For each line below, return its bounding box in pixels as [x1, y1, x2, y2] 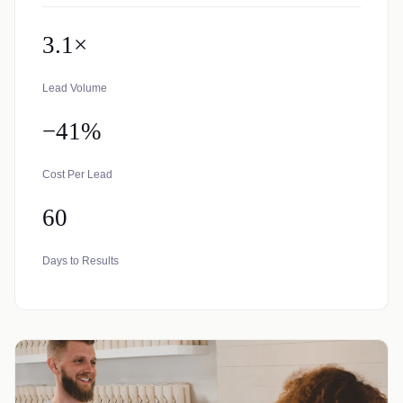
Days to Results [42, 255, 119, 267]
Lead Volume [42, 82, 107, 94]
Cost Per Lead [42, 168, 112, 181]
